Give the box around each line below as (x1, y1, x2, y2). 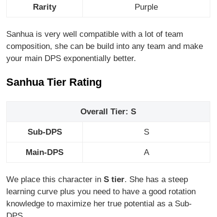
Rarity (33, 2, 57, 12)
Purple (135, 2, 158, 12)
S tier (104, 175, 125, 185)
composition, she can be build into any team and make (6, 42, 203, 51)
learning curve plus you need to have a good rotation (6, 187, 196, 197)
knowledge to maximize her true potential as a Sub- (6, 199, 192, 209)
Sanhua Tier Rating (6, 76, 102, 89)
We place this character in (6, 175, 104, 185)
